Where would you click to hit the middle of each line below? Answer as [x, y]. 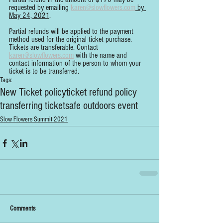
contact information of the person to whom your [76, 63]
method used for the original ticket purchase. [71, 40]
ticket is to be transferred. [44, 71]
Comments [23, 209]
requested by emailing [40, 8]
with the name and [101, 56]
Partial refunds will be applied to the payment [72, 32]
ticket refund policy [102, 93]
